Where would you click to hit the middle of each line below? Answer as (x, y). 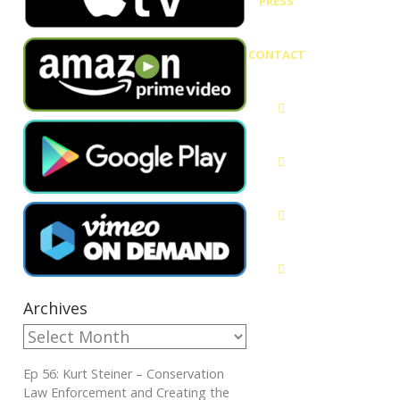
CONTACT (276, 54)
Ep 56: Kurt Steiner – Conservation (124, 373)
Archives (55, 308)
